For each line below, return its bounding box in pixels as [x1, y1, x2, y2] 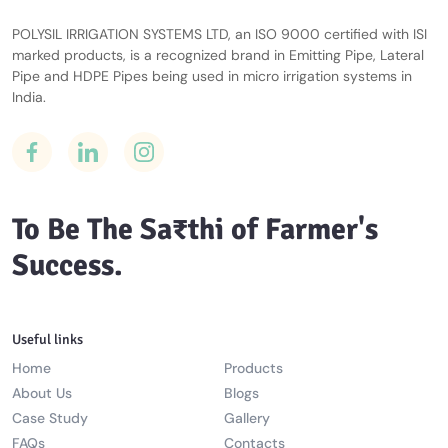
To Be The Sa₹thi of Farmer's [12, 211, 378, 249]
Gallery [224, 409, 270, 428]
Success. [12, 247, 123, 285]
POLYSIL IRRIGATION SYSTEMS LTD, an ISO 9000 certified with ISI [12, 25, 427, 44]
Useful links [12, 331, 83, 349]
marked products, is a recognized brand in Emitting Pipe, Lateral [12, 46, 424, 65]
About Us [12, 384, 72, 403]
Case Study [12, 409, 88, 428]
